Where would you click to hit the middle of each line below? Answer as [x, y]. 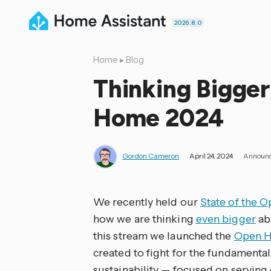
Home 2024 [159, 118]
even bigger [226, 219]
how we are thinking [145, 219]
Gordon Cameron [151, 156]
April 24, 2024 [211, 156]
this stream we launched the [164, 236]
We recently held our [147, 202]
